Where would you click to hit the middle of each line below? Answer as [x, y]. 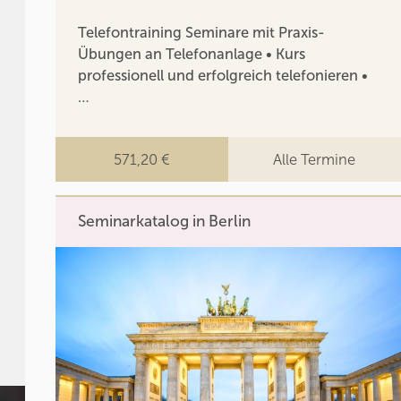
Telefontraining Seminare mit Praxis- [202, 33]
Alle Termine [315, 159]
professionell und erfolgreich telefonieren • [223, 76]
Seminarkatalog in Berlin [165, 221]
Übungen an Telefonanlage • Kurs [192, 54]
